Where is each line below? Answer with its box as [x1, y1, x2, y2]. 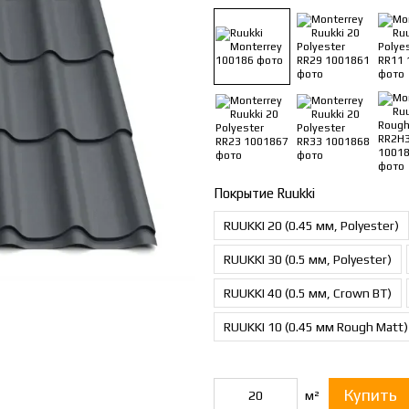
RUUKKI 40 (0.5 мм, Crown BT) [224, 286, 392, 300]
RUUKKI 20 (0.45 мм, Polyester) [224, 218, 399, 233]
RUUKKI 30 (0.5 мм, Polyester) [224, 252, 392, 267]
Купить [343, 385, 397, 404]
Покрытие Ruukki [214, 185, 315, 201]
